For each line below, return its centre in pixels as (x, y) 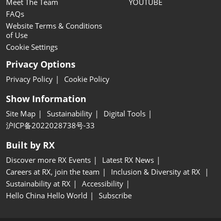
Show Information (46, 99)
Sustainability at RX (38, 184)
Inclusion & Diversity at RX (157, 172)
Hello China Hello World (47, 196)
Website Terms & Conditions (54, 26)
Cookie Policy (87, 79)
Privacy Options (41, 64)
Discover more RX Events (48, 160)
